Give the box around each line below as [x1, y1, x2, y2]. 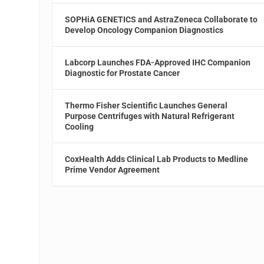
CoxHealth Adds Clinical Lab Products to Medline [65, 154, 249, 164]
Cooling [65, 122, 94, 132]
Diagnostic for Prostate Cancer [65, 68, 180, 78]
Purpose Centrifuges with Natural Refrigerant [65, 111, 235, 121]
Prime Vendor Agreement [65, 165, 160, 175]
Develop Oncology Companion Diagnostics [65, 25, 224, 35]
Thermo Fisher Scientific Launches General [65, 101, 228, 111]
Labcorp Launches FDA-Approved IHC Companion [65, 58, 251, 68]
